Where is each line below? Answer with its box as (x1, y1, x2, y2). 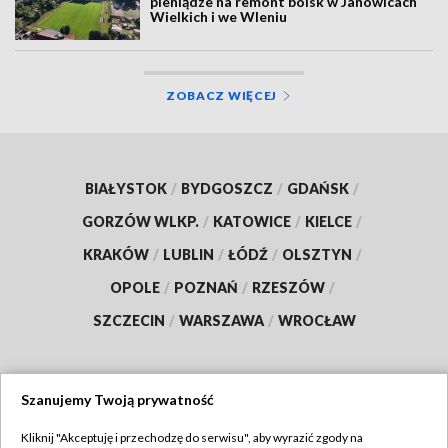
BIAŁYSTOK (85, 179, 167, 197)
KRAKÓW (82, 245, 149, 263)
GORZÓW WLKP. (82, 212, 199, 230)
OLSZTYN (281, 245, 352, 263)
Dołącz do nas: (109, 407, 203, 423)
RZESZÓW (251, 278, 325, 296)
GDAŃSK (287, 179, 349, 197)
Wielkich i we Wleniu (150, 8, 288, 26)
